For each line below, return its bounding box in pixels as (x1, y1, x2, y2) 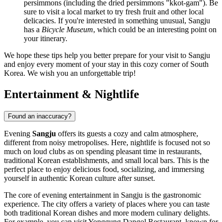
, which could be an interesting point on (93, 25, 217, 34)
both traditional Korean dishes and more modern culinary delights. (4, 208, 210, 217)
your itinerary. (24, 34, 67, 43)
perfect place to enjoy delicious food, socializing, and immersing (4, 165, 204, 173)
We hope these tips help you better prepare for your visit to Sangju (4, 51, 210, 60)
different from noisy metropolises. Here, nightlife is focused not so (4, 138, 210, 147)
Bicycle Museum (42, 25, 93, 34)
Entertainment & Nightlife (4, 87, 139, 101)
